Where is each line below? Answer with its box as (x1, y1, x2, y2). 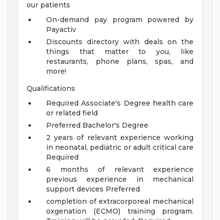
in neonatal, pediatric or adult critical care (46, 143, 193, 152)
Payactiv (46, 25, 76, 34)
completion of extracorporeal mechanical (46, 197, 193, 206)
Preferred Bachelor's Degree (46, 121, 148, 130)
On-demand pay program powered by (46, 15, 193, 25)
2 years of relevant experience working (46, 133, 193, 142)
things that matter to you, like (46, 47, 193, 56)
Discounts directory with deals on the (46, 37, 193, 47)
